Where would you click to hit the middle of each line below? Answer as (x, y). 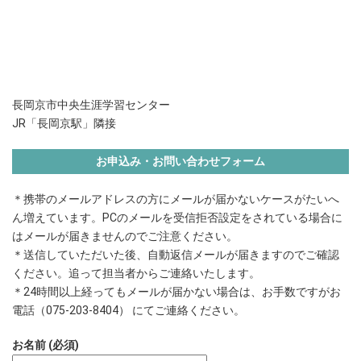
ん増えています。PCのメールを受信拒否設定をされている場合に (177, 218)
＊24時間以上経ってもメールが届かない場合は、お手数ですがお (176, 292)
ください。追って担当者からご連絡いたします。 (136, 274)
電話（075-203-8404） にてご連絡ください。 (129, 311)
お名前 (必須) (46, 345)
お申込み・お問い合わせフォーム (180, 162)
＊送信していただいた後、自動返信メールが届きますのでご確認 (176, 255)
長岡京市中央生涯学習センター (91, 105)
